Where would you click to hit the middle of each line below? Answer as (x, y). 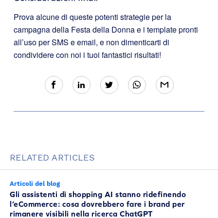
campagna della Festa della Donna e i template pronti (106, 29)
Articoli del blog (35, 183)
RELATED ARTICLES (52, 157)
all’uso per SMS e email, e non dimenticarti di (91, 42)
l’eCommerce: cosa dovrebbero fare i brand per (97, 204)
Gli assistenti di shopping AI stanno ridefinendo (98, 194)
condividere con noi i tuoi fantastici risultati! (87, 54)
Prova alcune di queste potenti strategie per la (92, 17)
